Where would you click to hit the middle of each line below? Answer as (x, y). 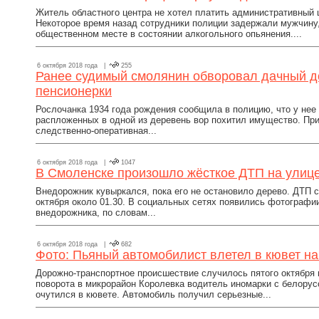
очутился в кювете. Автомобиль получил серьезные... (153, 294)
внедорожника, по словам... (96, 213)
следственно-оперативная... (96, 131)
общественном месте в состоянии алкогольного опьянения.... (169, 34)
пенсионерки (74, 91)
